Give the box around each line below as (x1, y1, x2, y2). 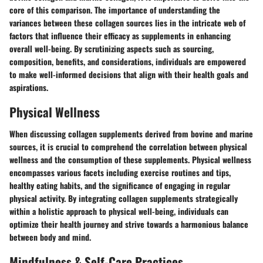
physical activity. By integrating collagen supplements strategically (9, 192, 238, 204)
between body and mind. (9, 231, 91, 243)
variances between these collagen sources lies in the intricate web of (9, 16, 245, 29)
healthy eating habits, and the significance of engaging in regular (9, 179, 230, 191)
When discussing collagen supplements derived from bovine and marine (9, 127, 253, 140)
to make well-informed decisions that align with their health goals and (9, 68, 248, 80)
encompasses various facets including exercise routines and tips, (9, 166, 231, 178)
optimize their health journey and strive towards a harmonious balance (9, 218, 248, 230)
